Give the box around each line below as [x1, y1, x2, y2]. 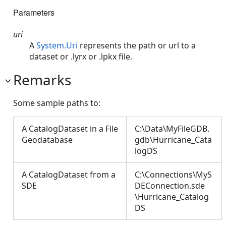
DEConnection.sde [135, 180, 205, 191]
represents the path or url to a [78, 39, 196, 51]
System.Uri [36, 39, 78, 51]
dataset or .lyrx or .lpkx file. [29, 50, 132, 62]
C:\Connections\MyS [135, 168, 212, 180]
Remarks [13, 70, 71, 89]
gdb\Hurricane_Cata [135, 134, 212, 145]
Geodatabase [22, 134, 73, 145]
